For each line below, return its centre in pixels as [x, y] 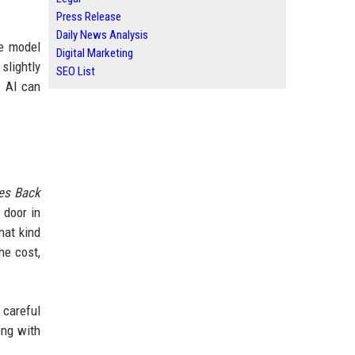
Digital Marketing [95, 53]
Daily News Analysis [102, 35]
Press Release [89, 17]
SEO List [76, 71]
